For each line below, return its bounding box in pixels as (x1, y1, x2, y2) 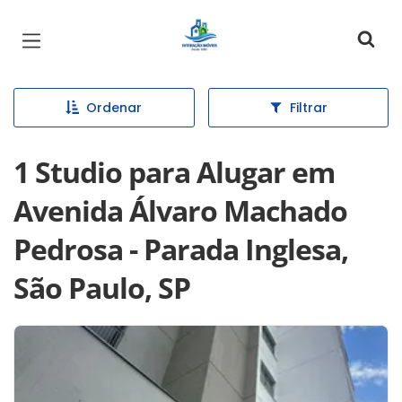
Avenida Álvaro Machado (13, 191, 347, 230)
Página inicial (171, 14, 291, 39)
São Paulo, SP (13, 268, 190, 307)
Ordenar (86, 99, 143, 117)
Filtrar (289, 99, 328, 117)
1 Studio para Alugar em (13, 153, 335, 191)
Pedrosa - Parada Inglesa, (13, 230, 348, 268)
